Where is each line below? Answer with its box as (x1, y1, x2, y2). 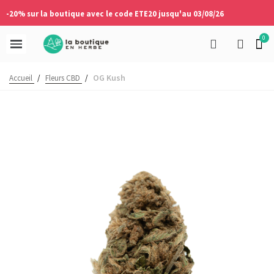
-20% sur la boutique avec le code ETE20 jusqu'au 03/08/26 (6, 9, 224, 18)
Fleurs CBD (45, 73, 80, 83)
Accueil (9, 73, 32, 83)
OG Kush (93, 72, 125, 83)
